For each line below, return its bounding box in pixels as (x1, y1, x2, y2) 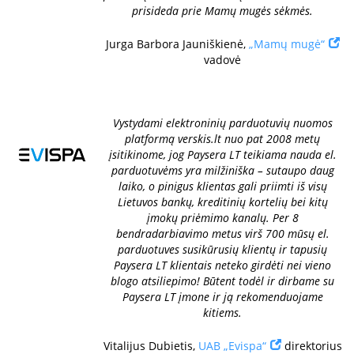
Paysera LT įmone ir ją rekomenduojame (122, 289, 323, 304)
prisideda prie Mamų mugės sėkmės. (132, 3, 313, 18)
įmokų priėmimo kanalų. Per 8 (146, 210, 299, 225)
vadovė (204, 52, 241, 67)
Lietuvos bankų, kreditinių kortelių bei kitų (117, 194, 328, 209)
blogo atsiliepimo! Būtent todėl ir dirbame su (111, 273, 334, 288)
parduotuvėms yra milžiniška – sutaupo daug (111, 163, 334, 178)
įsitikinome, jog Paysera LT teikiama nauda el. (108, 147, 337, 162)
